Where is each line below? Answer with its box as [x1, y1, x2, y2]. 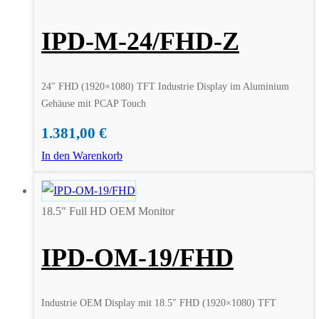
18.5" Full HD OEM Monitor [41, 204, 174, 217]
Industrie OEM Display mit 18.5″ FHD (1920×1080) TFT [41, 297, 276, 308]
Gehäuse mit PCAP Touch [41, 98, 146, 109]
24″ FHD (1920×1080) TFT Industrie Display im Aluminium [41, 80, 289, 92]
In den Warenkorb [41, 149, 122, 162]
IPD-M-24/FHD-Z [41, 26, 239, 56]
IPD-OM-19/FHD [41, 243, 234, 272]
